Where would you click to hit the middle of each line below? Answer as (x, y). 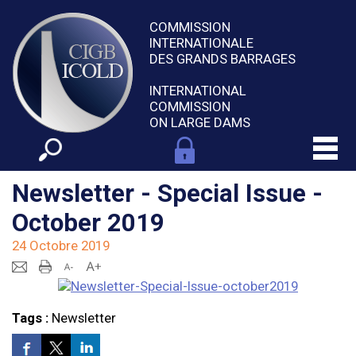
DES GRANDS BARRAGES (222, 58)
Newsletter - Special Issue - (167, 193)
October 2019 (88, 223)
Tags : (31, 318)
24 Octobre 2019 (60, 246)
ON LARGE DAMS (199, 122)
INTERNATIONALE (201, 43)
